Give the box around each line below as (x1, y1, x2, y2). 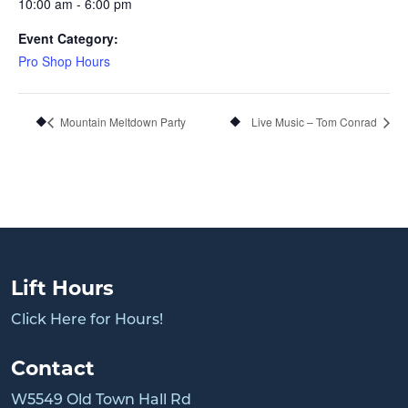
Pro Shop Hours (18, 52, 110, 70)
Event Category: (18, 29, 118, 47)
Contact (11, 359, 95, 381)
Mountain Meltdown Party (57, 113, 186, 129)
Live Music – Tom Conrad (251, 113, 380, 129)
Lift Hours (11, 279, 114, 301)
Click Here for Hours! (11, 312, 163, 328)
